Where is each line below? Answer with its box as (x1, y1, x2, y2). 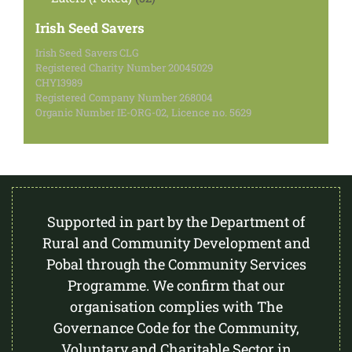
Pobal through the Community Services (46, 255, 306, 274)
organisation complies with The (69, 297, 283, 317)
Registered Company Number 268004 (35, 90, 213, 105)
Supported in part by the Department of (47, 212, 305, 232)
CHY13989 (35, 75, 82, 90)
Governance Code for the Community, (53, 318, 299, 338)
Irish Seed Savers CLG (35, 46, 139, 60)
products (151, 6, 199, 23)
